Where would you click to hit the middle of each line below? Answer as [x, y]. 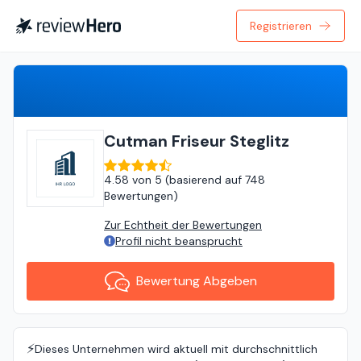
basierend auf [205, 180]
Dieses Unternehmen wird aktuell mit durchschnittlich [176, 349]
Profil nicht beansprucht [179, 241]
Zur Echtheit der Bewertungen [183, 225]
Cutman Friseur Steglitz [197, 141]
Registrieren [281, 26]
